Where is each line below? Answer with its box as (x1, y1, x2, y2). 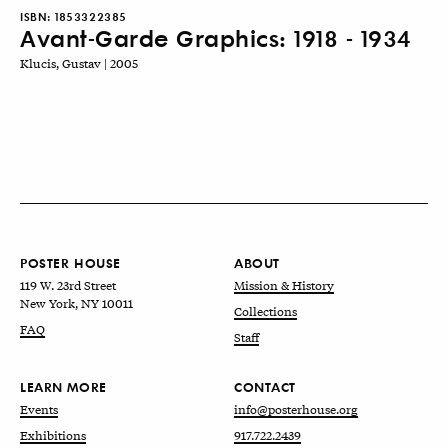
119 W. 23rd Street (20, 276, 116, 295)
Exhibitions (20, 426, 86, 445)
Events (20, 400, 58, 419)
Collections (234, 302, 297, 321)
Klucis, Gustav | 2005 (20, 54, 138, 73)
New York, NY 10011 (20, 294, 133, 313)
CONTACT (234, 377, 297, 397)
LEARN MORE (20, 377, 107, 397)
